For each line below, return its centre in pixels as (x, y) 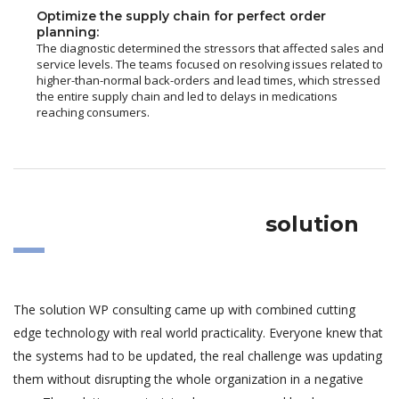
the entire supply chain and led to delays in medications (187, 96)
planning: (68, 32)
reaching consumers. (93, 112)
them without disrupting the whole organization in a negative (188, 379)
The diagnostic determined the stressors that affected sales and (210, 48)
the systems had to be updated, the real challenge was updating (198, 355)
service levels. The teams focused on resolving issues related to (210, 64)
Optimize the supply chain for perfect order (181, 16)
